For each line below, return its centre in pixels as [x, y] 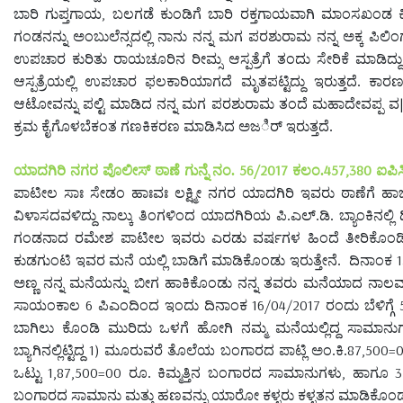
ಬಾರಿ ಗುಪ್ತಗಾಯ [58, 13]
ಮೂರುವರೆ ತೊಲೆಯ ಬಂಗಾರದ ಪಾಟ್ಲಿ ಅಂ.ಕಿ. [226, 350]
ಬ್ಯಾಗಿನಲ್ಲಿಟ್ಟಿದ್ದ [52, 350]
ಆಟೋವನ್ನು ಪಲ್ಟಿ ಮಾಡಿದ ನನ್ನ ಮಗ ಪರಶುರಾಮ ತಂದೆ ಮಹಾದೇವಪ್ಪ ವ [206, 103]
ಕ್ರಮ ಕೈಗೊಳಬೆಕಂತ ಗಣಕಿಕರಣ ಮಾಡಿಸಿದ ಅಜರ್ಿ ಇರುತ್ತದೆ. [173, 126]
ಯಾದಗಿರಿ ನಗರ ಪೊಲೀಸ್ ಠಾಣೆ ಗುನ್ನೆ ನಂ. [127, 170]
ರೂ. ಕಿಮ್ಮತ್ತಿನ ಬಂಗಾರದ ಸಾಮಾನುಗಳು [232, 372]
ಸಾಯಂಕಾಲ [49, 305]
